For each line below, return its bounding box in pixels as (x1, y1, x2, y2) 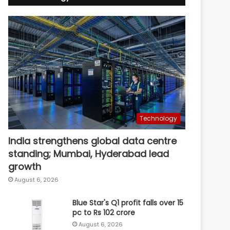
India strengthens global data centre (8, 134, 177, 147)
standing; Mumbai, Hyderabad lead (8, 147, 169, 160)
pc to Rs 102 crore (72, 207, 136, 218)
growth (8, 160, 42, 173)
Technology (140, 113, 177, 123)
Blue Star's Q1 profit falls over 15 (72, 197, 184, 208)
